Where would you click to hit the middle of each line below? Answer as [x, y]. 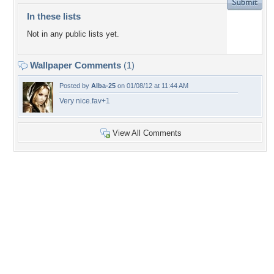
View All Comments [147, 133]
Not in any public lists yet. [73, 34]
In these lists [54, 16]
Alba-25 [103, 86]
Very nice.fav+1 [85, 101]
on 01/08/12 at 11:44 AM [152, 86]
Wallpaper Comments [76, 65]
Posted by [75, 86]
